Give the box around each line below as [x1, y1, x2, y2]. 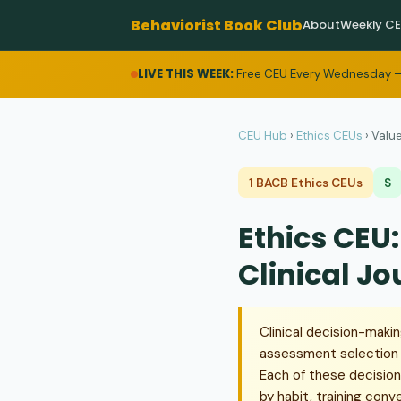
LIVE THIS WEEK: [138, 65, 234, 82]
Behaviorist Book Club [131, 14, 303, 36]
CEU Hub [238, 128, 287, 143]
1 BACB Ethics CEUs [249, 175, 363, 191]
